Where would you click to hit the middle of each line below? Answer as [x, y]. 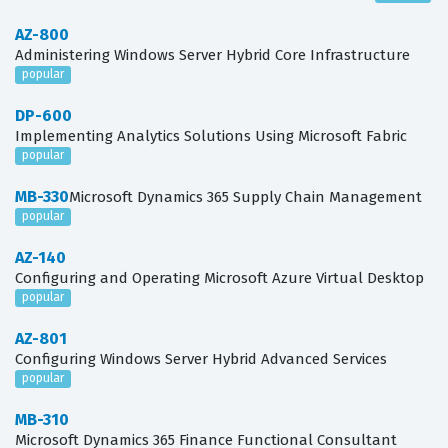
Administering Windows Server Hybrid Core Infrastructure [212, 55]
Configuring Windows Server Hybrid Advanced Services [201, 359]
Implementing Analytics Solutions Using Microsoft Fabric [211, 136]
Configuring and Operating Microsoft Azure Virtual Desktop [219, 278]
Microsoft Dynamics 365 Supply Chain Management [245, 197]
